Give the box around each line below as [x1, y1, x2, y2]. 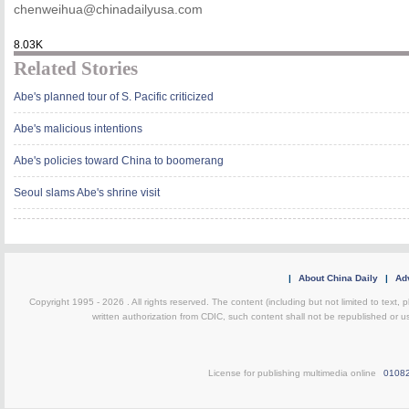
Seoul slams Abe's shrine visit [14, 186, 160, 199]
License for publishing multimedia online [207, 368, 379, 378]
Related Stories [14, 58, 138, 79]
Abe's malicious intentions [14, 122, 142, 135]
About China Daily [299, 273, 378, 283]
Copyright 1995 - [28, 297, 102, 307]
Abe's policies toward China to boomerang [14, 154, 224, 167]
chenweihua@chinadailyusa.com [14, 2, 203, 16]
